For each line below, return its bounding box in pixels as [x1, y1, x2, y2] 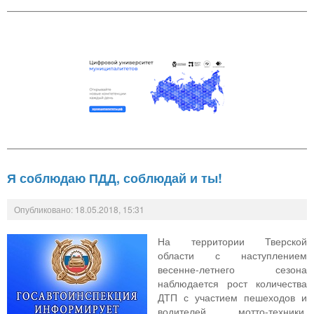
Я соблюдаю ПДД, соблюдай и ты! [7, 169, 222, 188]
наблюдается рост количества [158, 276, 307, 291]
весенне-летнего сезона [158, 262, 307, 277]
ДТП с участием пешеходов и [158, 290, 307, 305]
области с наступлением [158, 248, 307, 263]
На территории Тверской [158, 234, 307, 249]
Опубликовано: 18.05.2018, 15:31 [14, 203, 144, 216]
